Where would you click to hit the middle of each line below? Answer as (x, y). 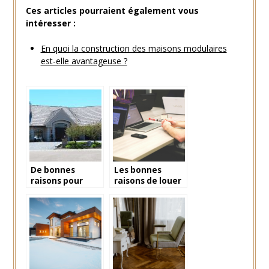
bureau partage (147, 202)
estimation (54, 202)
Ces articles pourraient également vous (112, 10)
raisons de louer (147, 180)
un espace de (141, 191)
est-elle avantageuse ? (84, 61)
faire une (50, 191)
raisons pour (56, 180)
